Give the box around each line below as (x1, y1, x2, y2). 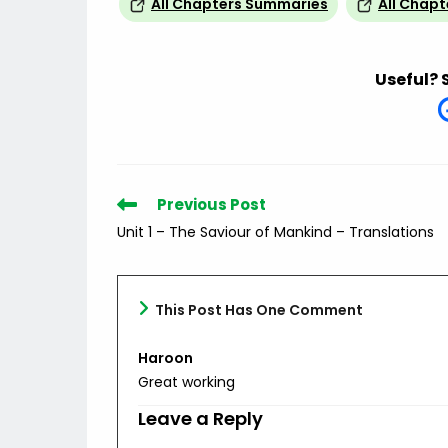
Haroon (138, 348, 193, 369)
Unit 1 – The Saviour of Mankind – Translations (117, 222, 434, 243)
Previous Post (157, 194, 266, 216)
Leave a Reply (138, 406, 263, 432)
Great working (138, 372, 235, 393)
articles (116, 231, 167, 252)
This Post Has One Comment (155, 300, 363, 321)
